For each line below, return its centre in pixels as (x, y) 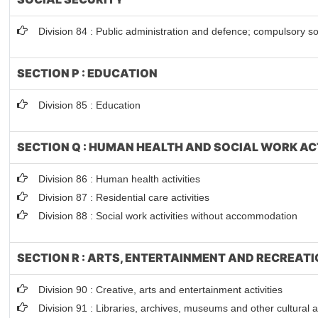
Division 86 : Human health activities (120, 179)
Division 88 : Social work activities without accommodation (168, 216)
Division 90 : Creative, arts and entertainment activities (161, 290)
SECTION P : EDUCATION (88, 73)
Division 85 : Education (90, 105)
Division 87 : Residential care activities (124, 197)
